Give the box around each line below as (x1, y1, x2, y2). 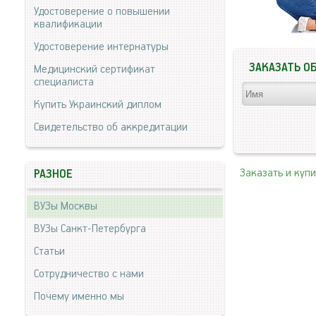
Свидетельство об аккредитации (34, 121, 188, 134)
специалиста (34, 75, 94, 89)
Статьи (34, 245, 65, 258)
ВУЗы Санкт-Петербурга (34, 222, 146, 236)
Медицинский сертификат (34, 63, 155, 76)
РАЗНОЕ (34, 168, 73, 181)
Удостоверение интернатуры (34, 40, 169, 54)
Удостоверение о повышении (34, 5, 170, 18)
